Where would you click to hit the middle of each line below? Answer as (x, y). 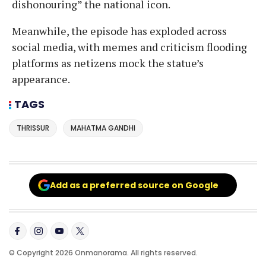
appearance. (41, 79)
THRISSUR (33, 128)
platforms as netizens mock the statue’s (108, 63)
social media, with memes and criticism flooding (129, 47)
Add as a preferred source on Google (134, 186)
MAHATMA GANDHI (103, 128)
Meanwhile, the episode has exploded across (119, 31)
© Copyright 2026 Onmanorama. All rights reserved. (103, 253)
